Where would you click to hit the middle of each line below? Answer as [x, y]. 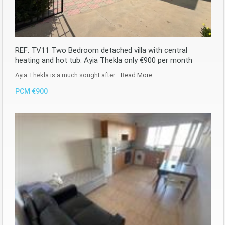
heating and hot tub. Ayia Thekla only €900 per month [104, 60]
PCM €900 [31, 91]
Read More [136, 75]
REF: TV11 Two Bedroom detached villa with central [101, 50]
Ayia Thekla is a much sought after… [68, 75]
